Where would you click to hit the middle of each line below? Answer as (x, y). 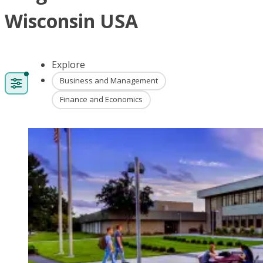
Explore (68, 64)
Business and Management (109, 81)
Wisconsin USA (71, 21)
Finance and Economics (101, 100)
